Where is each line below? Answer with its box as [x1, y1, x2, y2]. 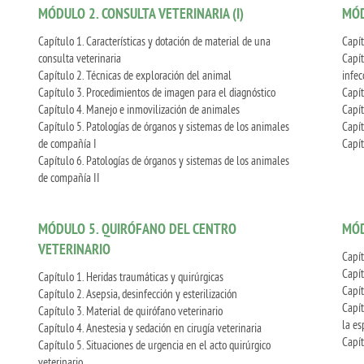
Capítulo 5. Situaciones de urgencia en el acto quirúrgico [38, 336, 271, 353]
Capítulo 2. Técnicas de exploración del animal [38, 67, 232, 83]
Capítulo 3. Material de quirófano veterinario [38, 302, 223, 318]
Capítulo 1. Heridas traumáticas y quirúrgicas [38, 268, 223, 284]
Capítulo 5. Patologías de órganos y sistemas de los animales [38, 118, 289, 134]
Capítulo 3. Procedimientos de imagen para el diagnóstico [38, 84, 275, 100]
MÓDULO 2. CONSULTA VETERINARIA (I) [38, 4, 244, 24]
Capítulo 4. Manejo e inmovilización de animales [38, 101, 240, 117]
